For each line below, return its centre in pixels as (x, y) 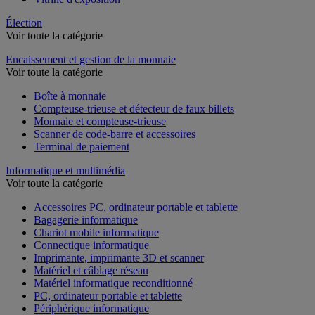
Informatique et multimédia (65, 170)
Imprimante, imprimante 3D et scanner (119, 257)
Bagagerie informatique (86, 219)
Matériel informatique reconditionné (113, 283)
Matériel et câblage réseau (91, 270)
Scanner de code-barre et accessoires (115, 134)
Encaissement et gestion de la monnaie (91, 59)
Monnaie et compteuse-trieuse (100, 121)
